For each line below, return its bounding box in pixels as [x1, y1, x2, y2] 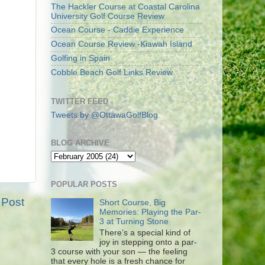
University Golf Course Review [51, 11, 164, 21]
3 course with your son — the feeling [51, 247, 188, 256]
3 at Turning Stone [99, 216, 169, 226]
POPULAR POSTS [51, 180, 117, 189]
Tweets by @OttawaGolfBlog [51, 110, 158, 119]
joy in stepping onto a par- [99, 237, 198, 247]
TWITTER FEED [51, 97, 108, 106]
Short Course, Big [99, 198, 166, 207]
